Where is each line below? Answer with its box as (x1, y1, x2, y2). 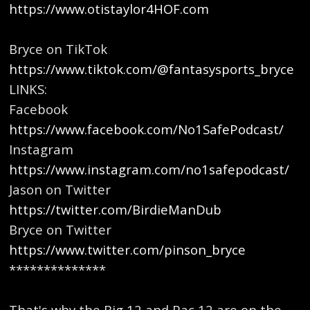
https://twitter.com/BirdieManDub (9, 200, 222, 218)
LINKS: (9, 80, 48, 98)
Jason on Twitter (9, 180, 111, 198)
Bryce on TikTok (9, 39, 108, 57)
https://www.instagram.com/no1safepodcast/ (9, 160, 290, 178)
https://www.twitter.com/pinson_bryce (9, 240, 246, 258)
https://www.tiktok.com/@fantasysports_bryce (9, 60, 295, 77)
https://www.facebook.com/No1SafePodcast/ (9, 120, 284, 138)
